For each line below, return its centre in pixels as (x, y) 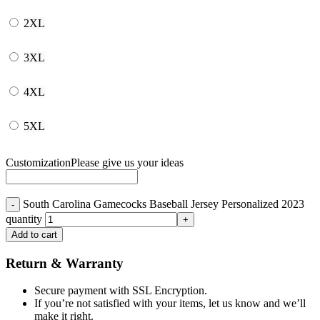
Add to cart (34, 234)
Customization (38, 162)
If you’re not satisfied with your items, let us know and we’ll (170, 304)
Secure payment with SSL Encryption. (121, 291)
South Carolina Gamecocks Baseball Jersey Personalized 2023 (164, 204)
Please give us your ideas (127, 162)
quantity (24, 219)
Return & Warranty (65, 263)
